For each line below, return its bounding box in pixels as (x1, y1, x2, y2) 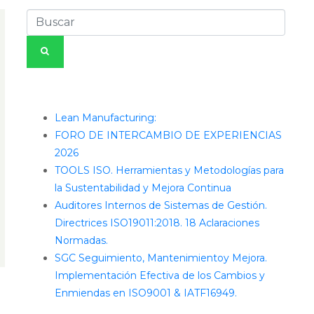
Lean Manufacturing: (55, 111, 157, 124)
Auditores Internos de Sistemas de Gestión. (55, 199, 268, 212)
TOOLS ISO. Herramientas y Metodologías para (55, 164, 285, 177)
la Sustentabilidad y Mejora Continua (55, 182, 232, 194)
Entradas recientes (27, 82, 182, 102)
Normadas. (55, 234, 109, 247)
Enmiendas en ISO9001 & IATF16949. (55, 287, 238, 299)
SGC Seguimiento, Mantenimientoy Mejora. (55, 252, 268, 264)
